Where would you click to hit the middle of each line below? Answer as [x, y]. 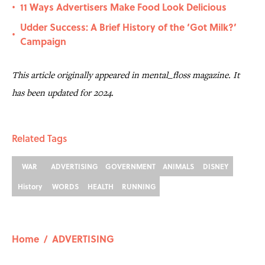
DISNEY [215, 167]
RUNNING [139, 187]
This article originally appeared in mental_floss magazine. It [126, 75]
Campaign [43, 41]
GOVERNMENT [130, 167]
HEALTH [101, 187]
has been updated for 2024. [63, 93]
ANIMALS [178, 167]
